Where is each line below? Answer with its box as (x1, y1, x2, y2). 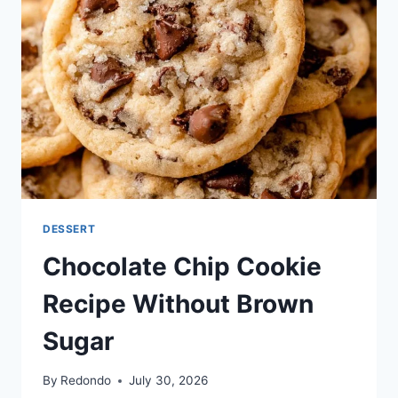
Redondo (60, 373, 112, 388)
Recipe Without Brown (43, 288, 314, 319)
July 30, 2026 (129, 373, 209, 388)
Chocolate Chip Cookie (43, 251, 322, 282)
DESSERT (43, 221, 96, 235)
